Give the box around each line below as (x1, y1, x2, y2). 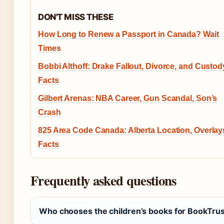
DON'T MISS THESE (38, 12, 113, 22)
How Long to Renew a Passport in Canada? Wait (38, 30, 219, 39)
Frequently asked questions (30, 170, 176, 190)
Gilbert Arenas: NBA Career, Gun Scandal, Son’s (38, 94, 217, 103)
